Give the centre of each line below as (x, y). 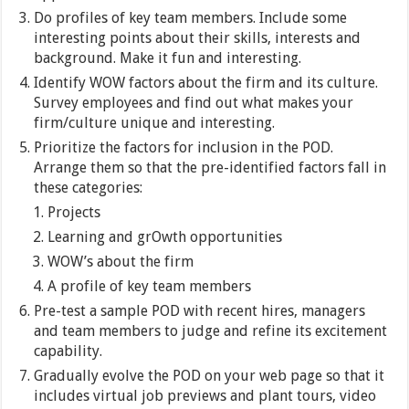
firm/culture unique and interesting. (155, 123)
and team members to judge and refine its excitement (211, 331)
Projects (74, 213)
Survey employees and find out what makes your (194, 103)
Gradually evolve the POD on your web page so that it (210, 376)
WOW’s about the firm (121, 262)
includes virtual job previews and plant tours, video (205, 396)
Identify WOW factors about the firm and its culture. (206, 83)
